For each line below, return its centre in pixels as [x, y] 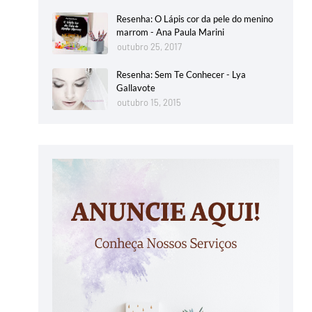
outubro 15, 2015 [149, 103]
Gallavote [136, 88]
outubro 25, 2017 [149, 47]
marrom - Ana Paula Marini [170, 32]
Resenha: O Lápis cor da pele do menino [195, 19]
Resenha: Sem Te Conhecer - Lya [181, 75]
